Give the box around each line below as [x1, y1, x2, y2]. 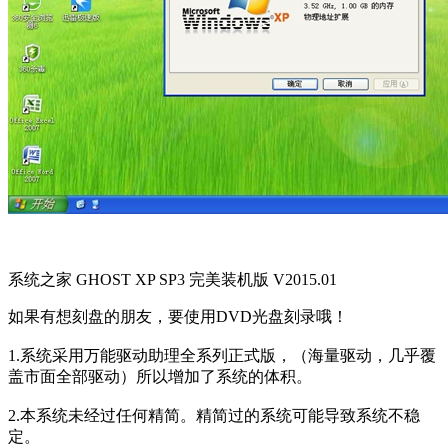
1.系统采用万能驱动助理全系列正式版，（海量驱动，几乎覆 [8, 346, 436, 364]
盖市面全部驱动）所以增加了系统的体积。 [8, 367, 312, 385]
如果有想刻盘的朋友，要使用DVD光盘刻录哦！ [8, 307, 348, 325]
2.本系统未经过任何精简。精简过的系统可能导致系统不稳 [8, 406, 420, 424]
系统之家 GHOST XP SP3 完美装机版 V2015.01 [8, 270, 337, 288]
